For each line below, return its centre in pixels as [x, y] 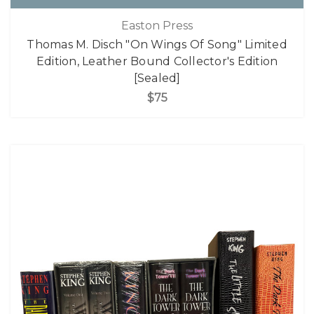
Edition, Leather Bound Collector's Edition [157, 61]
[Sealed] [157, 78]
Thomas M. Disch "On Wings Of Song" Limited [157, 44]
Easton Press [157, 25]
